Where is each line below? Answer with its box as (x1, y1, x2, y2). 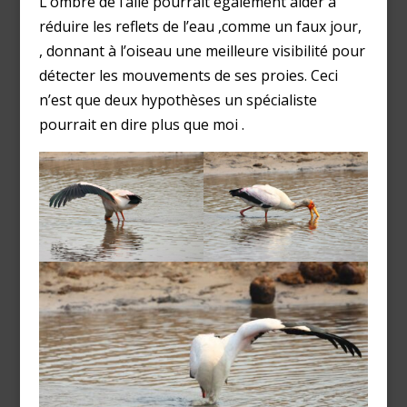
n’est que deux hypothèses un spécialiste (38, 90, 317, 111)
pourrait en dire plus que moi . (38, 114, 244, 135)
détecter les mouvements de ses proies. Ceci (38, 65, 338, 86)
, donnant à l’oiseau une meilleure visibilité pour (38, 41, 365, 62)
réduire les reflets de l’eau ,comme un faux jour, (38, 16, 362, 37)
